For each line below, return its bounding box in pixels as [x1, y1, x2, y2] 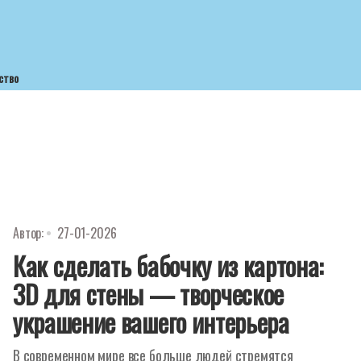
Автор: [13, 223, 44, 243]
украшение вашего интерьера [13, 303, 289, 341]
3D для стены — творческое [13, 275, 284, 313]
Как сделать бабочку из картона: [13, 247, 324, 284]
